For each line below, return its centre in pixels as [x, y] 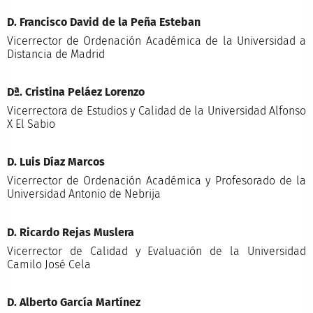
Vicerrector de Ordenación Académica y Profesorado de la [156, 181]
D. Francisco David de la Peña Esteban [103, 22]
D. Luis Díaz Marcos [56, 162]
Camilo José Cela [49, 264]
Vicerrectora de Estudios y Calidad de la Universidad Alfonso [156, 111]
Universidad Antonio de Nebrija [83, 194]
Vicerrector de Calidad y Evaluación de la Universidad [156, 251]
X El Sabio [31, 124]
